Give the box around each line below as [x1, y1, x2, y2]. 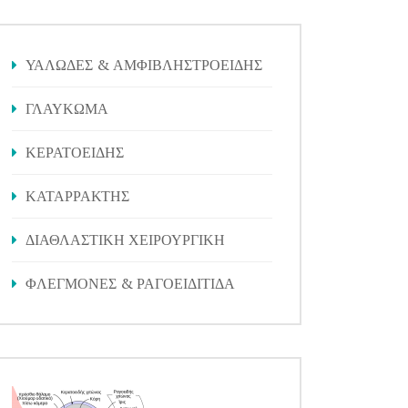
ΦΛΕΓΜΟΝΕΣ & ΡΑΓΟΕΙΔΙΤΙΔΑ [25, 273, 235, 293]
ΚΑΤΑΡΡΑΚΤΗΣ [25, 186, 129, 206]
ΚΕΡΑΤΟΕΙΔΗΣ [25, 142, 124, 162]
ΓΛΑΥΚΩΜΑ [25, 98, 108, 118]
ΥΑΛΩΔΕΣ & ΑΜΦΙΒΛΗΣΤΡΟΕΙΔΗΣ [25, 55, 262, 75]
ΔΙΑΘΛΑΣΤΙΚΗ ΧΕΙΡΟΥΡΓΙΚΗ [25, 229, 225, 250]
